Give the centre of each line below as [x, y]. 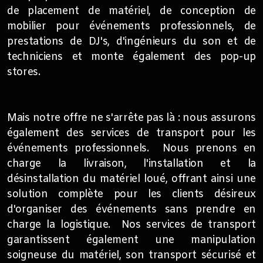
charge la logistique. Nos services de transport [131, 225]
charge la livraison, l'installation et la [131, 164]
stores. [25, 73]
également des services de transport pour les [131, 134]
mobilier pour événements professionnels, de [131, 27]
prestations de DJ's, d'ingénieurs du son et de [131, 42]
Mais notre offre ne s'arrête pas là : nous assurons [131, 118]
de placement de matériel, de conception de [131, 11]
